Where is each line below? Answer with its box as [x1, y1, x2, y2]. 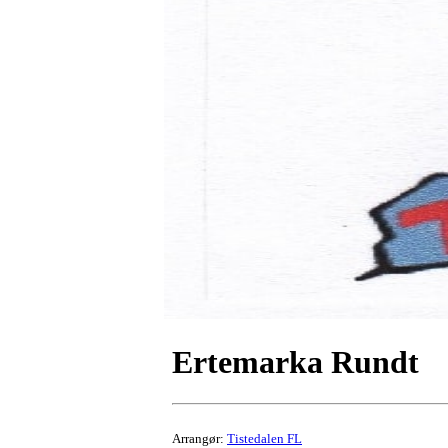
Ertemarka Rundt [172, 344, 419, 381]
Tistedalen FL [227, 430, 302, 446]
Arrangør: [172, 430, 227, 446]
